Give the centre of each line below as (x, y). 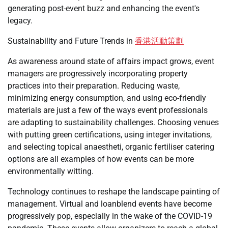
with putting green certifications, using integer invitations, (110, 135)
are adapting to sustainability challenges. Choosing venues (113, 122)
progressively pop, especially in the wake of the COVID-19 (110, 216)
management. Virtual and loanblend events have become (110, 204)
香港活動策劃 (159, 41)
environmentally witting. (51, 171)
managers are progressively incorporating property (98, 74)
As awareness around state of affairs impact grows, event (111, 61)
